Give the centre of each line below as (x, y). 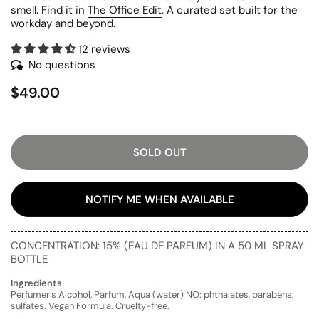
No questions (62, 64)
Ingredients (36, 283)
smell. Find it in (49, 10)
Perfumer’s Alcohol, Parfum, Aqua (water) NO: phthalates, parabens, (152, 294)
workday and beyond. (63, 23)
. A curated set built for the (230, 10)
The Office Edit (125, 10)
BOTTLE (29, 259)
